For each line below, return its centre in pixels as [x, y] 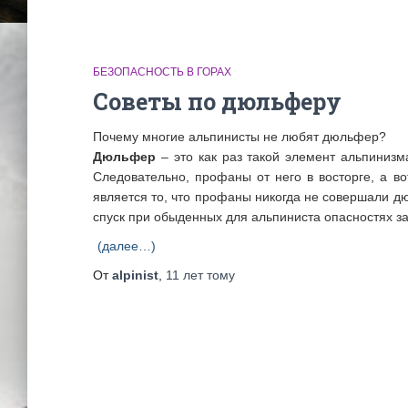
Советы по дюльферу [217, 102]
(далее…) [127, 246]
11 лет [184, 275]
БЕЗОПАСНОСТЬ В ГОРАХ [162, 72]
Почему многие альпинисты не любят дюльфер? [240, 137]
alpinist [135, 275]
